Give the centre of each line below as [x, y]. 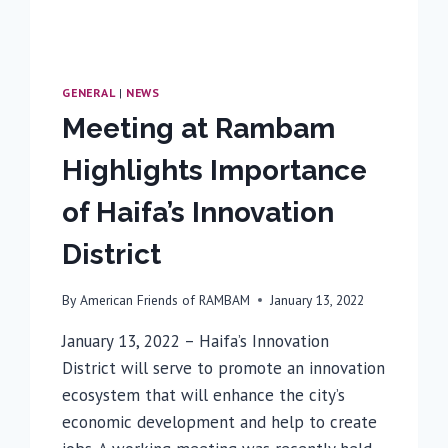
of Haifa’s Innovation [198, 213]
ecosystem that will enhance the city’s [204, 394]
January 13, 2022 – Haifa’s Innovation [196, 340]
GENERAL [89, 93]
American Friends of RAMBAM [164, 299]
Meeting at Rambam [199, 129]
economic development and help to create [220, 421]
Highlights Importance [215, 171]
